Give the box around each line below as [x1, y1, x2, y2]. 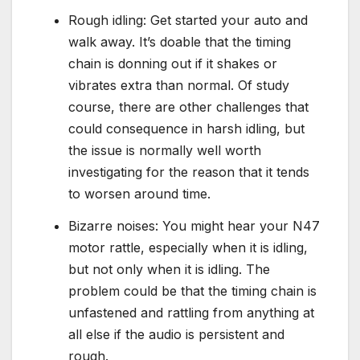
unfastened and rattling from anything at [68, 304, 314, 321]
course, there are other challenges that [68, 99, 309, 116]
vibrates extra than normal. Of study [68, 77, 289, 94]
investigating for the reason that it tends [68, 164, 309, 181]
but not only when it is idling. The [68, 260, 270, 277]
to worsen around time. [68, 186, 211, 202]
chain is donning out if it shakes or [68, 55, 277, 72]
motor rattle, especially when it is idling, [68, 239, 308, 256]
